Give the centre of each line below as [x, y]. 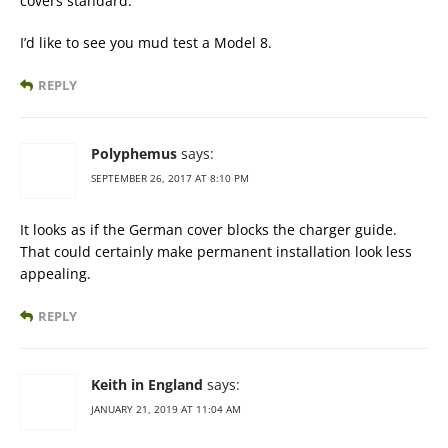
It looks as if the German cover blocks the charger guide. [208, 230]
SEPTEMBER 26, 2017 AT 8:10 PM [170, 178]
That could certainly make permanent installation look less [216, 252]
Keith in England [147, 385]
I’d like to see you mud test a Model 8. [146, 43]
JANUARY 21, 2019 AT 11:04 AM [166, 409]
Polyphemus [134, 154]
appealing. [55, 274]
